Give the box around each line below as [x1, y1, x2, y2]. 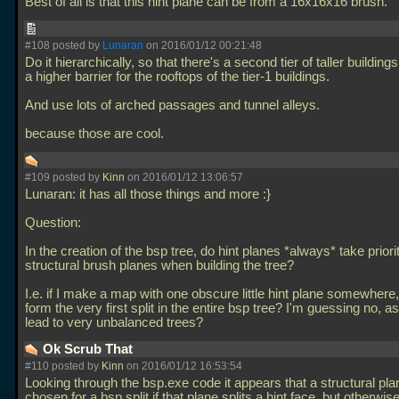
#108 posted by [25, 39, 102, 52]
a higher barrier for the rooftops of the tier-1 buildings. [25, 69, 330, 84]
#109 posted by [25, 171, 102, 183]
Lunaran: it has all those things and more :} [25, 187, 271, 201]
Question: [25, 216, 81, 230]
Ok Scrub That [43, 342, 136, 356]
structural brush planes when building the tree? [25, 258, 294, 273]
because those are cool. [25, 126, 167, 141]
